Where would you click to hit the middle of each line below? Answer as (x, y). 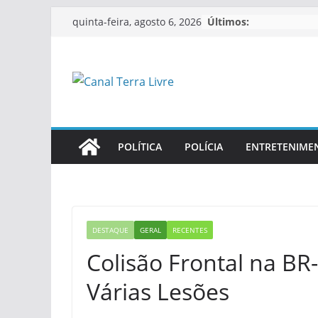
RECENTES (190, 230)
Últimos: (228, 21)
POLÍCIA (204, 147)
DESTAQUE (110, 230)
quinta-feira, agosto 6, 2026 (137, 22)
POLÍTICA (140, 147)
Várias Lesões (158, 291)
